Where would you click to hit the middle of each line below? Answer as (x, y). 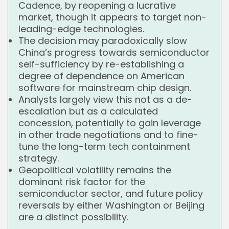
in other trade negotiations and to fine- (108, 135)
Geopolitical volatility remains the (95, 170)
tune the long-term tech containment (104, 147)
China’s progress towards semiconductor (114, 53)
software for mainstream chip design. (105, 88)
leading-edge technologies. (81, 29)
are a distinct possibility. (73, 217)
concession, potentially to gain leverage (110, 123)
